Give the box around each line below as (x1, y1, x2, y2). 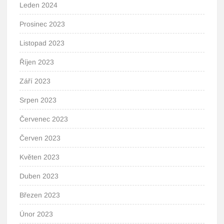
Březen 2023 (19, 191, 60, 199)
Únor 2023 (19, 210, 53, 218)
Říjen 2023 (19, 58, 54, 66)
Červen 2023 (19, 134, 61, 142)
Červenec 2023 (19, 115, 68, 123)
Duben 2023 (19, 172, 59, 180)
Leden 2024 (19, 1, 58, 9)
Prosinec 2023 (19, 20, 65, 28)
